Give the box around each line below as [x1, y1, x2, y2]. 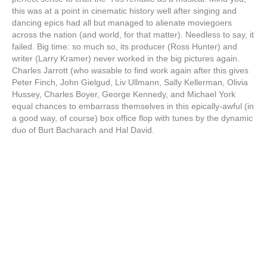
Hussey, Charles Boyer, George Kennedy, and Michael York [12, 89, 235, 100]
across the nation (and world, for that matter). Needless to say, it [12, 30, 254, 40]
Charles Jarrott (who [12, 66, 91, 76]
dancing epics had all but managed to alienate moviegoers [12, 18, 232, 28]
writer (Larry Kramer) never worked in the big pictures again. [12, 54, 240, 64]
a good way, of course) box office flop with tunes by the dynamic [12, 113, 253, 123]
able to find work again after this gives [106, 66, 249, 76]
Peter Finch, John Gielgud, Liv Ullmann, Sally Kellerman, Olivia [12, 77, 248, 88]
